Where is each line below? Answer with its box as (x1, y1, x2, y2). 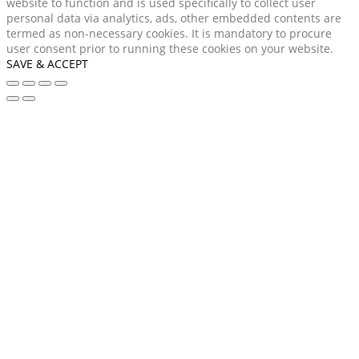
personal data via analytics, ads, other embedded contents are (6, 10, 341, 26)
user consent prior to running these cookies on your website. (6, 40, 333, 56)
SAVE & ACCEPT (6, 55, 88, 71)
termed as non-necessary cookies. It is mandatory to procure (6, 25, 332, 41)
